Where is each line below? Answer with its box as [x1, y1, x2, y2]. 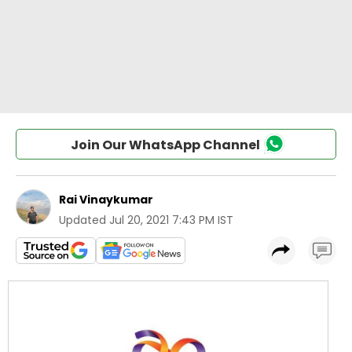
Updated [59, 212, 106, 228]
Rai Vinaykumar [59, 192, 153, 207]
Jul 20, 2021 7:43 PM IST [109, 212, 233, 228]
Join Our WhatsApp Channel [70, 136, 260, 154]
